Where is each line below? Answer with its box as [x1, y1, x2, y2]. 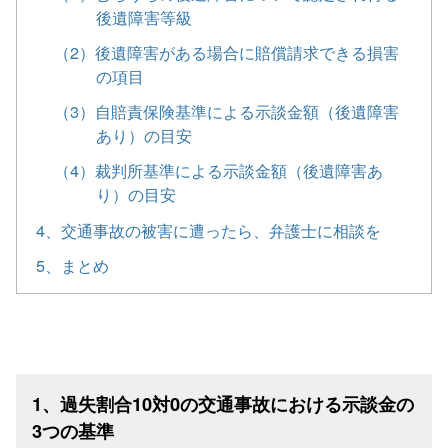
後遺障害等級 [96, 4, 193, 29]
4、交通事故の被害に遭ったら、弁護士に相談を [36, 217, 382, 242]
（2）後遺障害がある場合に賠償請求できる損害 [54, 40, 400, 65]
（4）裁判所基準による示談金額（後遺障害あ [54, 158, 384, 183]
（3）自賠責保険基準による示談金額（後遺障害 [54, 99, 400, 124]
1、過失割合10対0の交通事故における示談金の [32, 389, 414, 417]
